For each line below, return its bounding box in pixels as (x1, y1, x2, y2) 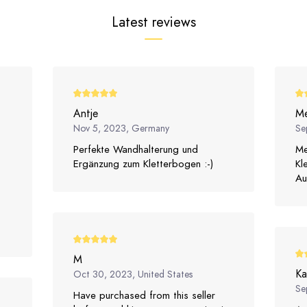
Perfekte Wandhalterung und (73, 142, 199, 158)
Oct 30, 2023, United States (73, 267, 193, 282)
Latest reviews (111, 12, 196, 32)
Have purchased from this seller (73, 288, 216, 304)
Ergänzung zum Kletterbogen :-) (73, 156, 214, 172)
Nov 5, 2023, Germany (73, 121, 170, 136)
